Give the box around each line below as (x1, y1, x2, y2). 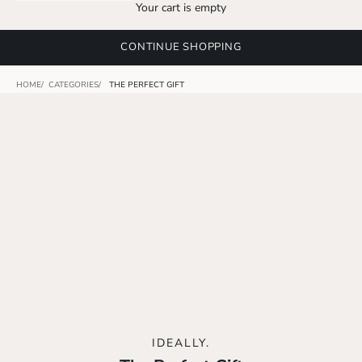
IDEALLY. (151, 335, 211, 351)
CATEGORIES (48, 78, 99, 90)
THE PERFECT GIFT (109, 78, 184, 90)
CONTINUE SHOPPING (120, 40, 242, 55)
